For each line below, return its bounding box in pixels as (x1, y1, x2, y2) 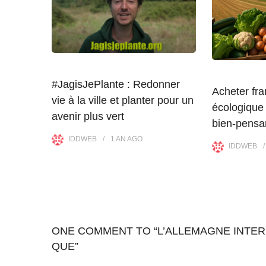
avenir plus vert (52, 110, 124, 123)
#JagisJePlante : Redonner (52, 78, 180, 91)
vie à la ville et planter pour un (52, 94, 194, 107)
